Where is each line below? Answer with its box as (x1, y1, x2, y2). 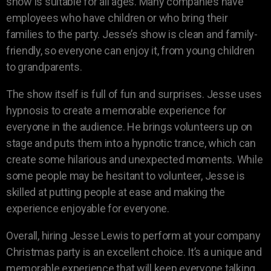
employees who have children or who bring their (6, 11, 228, 24)
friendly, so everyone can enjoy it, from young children (6, 44, 255, 57)
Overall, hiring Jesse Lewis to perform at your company (6, 229, 261, 242)
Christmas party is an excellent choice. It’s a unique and (6, 245, 262, 258)
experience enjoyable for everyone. (6, 201, 169, 215)
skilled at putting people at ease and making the (6, 185, 226, 198)
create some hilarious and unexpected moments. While (6, 152, 263, 166)
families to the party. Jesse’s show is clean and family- (6, 27, 258, 41)
